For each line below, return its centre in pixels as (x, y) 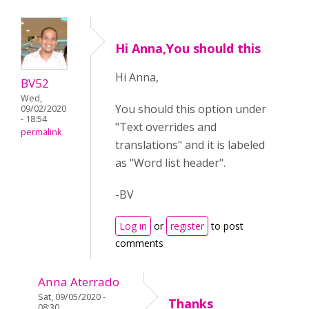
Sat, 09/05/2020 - (72, 297)
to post (226, 226)
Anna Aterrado (79, 282)
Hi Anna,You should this (188, 48)
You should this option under (191, 109)
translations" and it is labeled (190, 145)
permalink (41, 132)
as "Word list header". (170, 163)
